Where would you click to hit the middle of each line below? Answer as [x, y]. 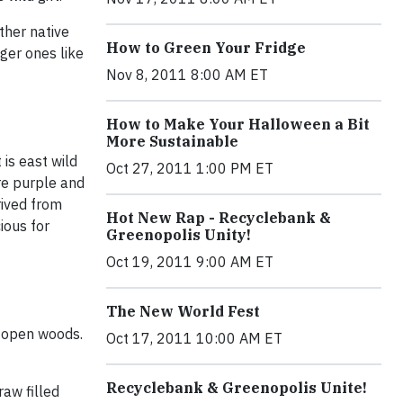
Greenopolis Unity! [179, 235]
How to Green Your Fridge [206, 48]
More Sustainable [172, 141]
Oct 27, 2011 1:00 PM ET [190, 168]
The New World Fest [183, 311]
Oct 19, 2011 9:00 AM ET [190, 262]
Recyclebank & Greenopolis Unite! [237, 388]
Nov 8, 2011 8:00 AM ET [187, 75]
